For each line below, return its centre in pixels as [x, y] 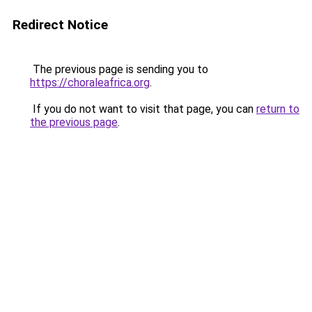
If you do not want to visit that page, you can [143, 109]
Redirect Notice [60, 25]
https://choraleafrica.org [90, 83]
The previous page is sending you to [119, 69]
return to [278, 109]
